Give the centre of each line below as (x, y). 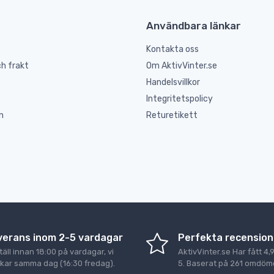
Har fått (247, 252)
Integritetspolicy (180, 99)
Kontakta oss (172, 50)
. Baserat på (206, 263)
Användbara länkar (194, 26)
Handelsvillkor (173, 83)
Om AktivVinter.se (182, 66)
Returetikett (172, 116)
